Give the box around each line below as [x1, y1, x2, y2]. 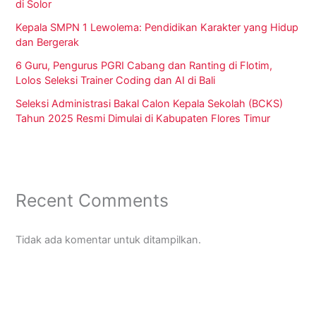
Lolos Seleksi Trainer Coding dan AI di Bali [16, 74, 216, 87]
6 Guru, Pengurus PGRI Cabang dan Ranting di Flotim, [16, 59, 273, 73]
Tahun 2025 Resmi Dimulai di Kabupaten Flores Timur [16, 112, 271, 126]
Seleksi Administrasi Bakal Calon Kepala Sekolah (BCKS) [16, 97, 284, 111]
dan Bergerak [16, 36, 80, 49]
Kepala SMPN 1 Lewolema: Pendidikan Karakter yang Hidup [16, 21, 299, 35]
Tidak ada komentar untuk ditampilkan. [16, 233, 202, 246]
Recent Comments [16, 189, 169, 211]
